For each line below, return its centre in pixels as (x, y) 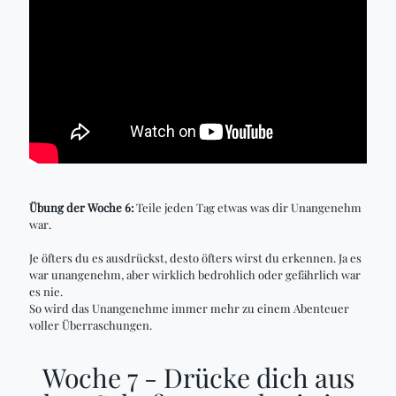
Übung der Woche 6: (81, 207)
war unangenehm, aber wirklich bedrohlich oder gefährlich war (195, 274)
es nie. (47, 291)
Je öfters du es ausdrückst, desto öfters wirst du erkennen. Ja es (195, 258)
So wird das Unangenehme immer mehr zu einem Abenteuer (189, 308)
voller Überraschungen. (91, 325)
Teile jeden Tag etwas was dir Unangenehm (247, 207)
